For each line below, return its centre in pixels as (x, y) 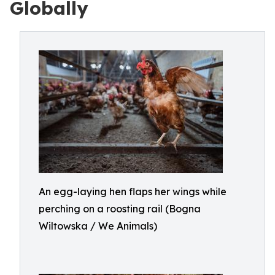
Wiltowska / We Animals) (98, 226)
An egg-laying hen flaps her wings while (133, 192)
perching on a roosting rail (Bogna (120, 209)
